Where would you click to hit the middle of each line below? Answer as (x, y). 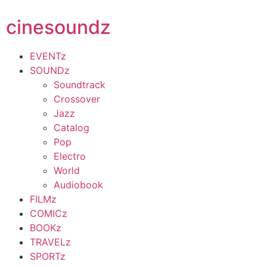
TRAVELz (50, 242)
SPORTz (48, 256)
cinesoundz (58, 27)
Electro (70, 156)
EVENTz (48, 56)
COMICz (49, 213)
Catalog (72, 128)
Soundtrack (80, 85)
